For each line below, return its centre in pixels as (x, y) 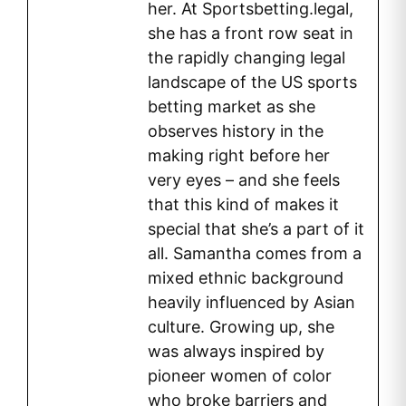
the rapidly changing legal (246, 58)
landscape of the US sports (252, 82)
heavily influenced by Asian (251, 303)
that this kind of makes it (243, 205)
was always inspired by (236, 352)
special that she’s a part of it (256, 229)
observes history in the (236, 131)
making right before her (239, 156)
